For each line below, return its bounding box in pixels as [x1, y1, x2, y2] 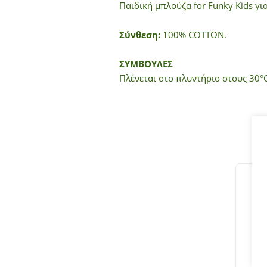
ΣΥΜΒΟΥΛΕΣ [119, 57, 173, 70]
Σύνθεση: [119, 28, 160, 41]
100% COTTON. [160, 28, 226, 41]
